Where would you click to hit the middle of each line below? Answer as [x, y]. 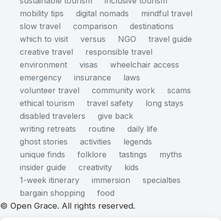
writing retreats [48, 129]
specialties [162, 180]
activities [95, 142]
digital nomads [102, 14]
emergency [41, 78]
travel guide [170, 39]
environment [43, 65]
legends [138, 142]
